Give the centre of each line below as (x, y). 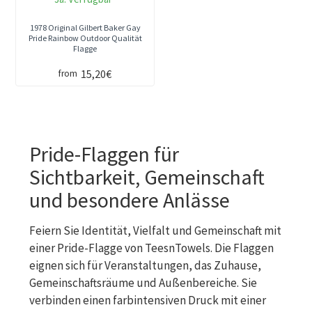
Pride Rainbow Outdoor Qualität (85, 38)
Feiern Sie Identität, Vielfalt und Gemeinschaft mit (155, 230)
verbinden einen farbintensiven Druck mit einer (148, 300)
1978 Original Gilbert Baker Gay (85, 27)
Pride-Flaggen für (104, 154)
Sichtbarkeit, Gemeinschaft (147, 177)
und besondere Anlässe (130, 200)
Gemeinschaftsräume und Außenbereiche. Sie (143, 282)
